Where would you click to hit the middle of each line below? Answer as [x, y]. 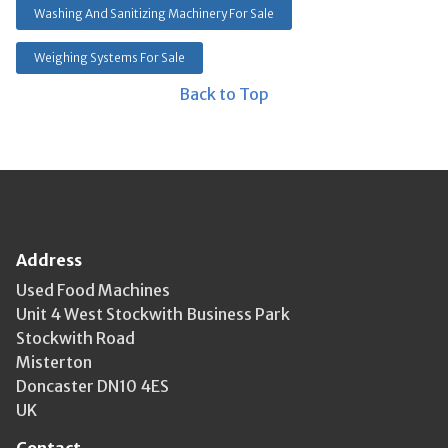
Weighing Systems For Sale [109, 57]
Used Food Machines [93, 290]
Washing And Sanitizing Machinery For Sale [154, 13]
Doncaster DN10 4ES [92, 386]
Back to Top [224, 94]
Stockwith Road [75, 338]
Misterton [54, 362]
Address [49, 260]
